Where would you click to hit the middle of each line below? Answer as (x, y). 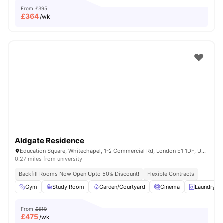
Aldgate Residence (50, 141)
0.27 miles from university (49, 159)
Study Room (68, 187)
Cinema (170, 187)
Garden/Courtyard (122, 187)
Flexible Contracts (171, 174)
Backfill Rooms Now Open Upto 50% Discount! (79, 174)
